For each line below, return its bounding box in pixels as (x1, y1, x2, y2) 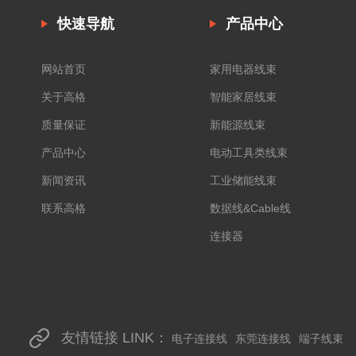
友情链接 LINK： (61, 330, 168, 346)
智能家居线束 (209, 91, 277, 104)
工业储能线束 (209, 174, 277, 188)
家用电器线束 (209, 63, 277, 76)
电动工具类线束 (209, 146, 288, 160)
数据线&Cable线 (209, 202, 291, 215)
